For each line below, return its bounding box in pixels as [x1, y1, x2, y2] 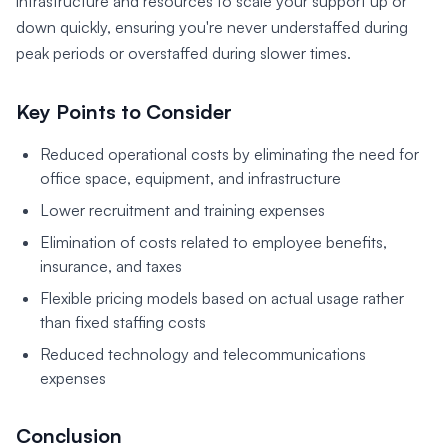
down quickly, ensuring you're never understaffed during [16, 17, 408, 38]
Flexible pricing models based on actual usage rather [40, 288, 404, 309]
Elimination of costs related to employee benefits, [40, 232, 387, 253]
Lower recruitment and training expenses [40, 200, 325, 221]
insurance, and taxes [40, 256, 182, 277]
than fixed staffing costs [40, 312, 206, 333]
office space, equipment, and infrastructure [40, 168, 341, 189]
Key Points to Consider [16, 99, 232, 125]
